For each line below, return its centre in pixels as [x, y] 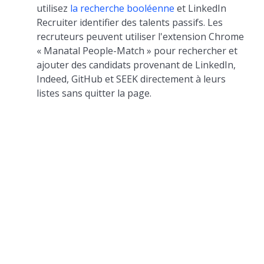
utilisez [54, 8]
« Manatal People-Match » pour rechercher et [137, 51]
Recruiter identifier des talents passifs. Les [130, 22]
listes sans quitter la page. [94, 93]
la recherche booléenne [123, 8]
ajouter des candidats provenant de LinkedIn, [136, 65]
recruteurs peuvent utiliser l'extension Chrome [141, 37]
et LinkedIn [201, 8]
